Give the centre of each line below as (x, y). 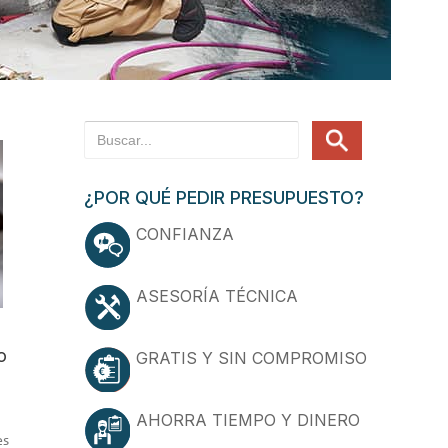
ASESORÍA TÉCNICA (217, 296)
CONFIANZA (185, 234)
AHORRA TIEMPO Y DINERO (248, 420)
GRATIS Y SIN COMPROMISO (251, 358)
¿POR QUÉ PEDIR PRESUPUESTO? (224, 197)
